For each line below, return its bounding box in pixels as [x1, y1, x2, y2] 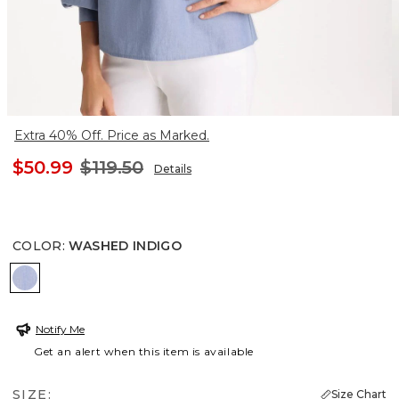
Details [154, 161, 191, 175]
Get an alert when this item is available [34, 344, 255, 358]
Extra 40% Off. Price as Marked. [14, 126, 209, 143]
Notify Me [36, 322, 85, 336]
